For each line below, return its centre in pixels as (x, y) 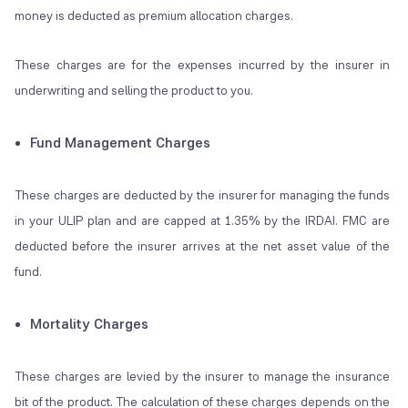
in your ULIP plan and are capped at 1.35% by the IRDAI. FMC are (203, 221)
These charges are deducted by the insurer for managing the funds (203, 195)
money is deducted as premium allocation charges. (154, 16)
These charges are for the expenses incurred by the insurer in (203, 65)
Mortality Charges (89, 324)
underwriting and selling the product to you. (134, 91)
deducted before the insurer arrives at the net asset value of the (203, 246)
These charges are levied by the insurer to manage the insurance (203, 377)
